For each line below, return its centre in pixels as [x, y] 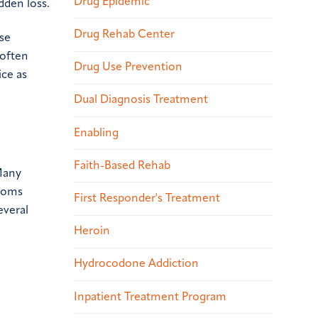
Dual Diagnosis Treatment [141, 100]
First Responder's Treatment [147, 199]
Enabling [96, 133]
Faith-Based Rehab [122, 166]
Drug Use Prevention [128, 68]
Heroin [92, 232]
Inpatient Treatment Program [150, 297]
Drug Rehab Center [124, 35]
